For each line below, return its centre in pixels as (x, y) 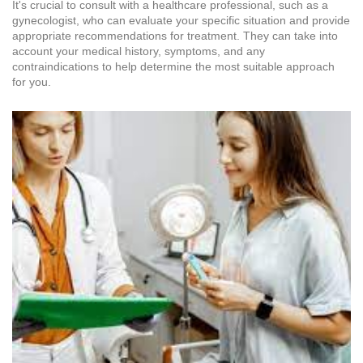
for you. (32, 82)
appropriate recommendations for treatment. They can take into (175, 36)
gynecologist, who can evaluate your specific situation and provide (181, 20)
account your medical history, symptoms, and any (139, 51)
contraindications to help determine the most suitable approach (173, 66)
